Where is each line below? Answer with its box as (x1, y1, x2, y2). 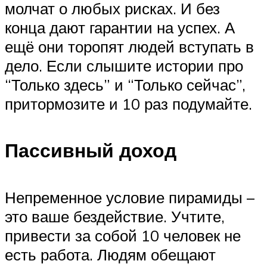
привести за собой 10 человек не (5, 225, 241, 245)
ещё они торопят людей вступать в (5, 36, 254, 56)
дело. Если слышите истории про (5, 55, 243, 75)
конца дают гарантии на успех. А (5, 17, 235, 37)
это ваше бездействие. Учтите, (5, 206, 225, 226)
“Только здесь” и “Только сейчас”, (5, 74, 246, 94)
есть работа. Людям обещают (5, 244, 216, 264)
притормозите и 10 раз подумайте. (5, 94, 252, 113)
